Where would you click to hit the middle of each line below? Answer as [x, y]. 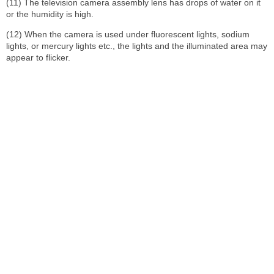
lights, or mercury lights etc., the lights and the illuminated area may [137, 46]
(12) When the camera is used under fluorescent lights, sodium [128, 34]
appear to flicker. [38, 57]
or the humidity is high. [50, 14]
